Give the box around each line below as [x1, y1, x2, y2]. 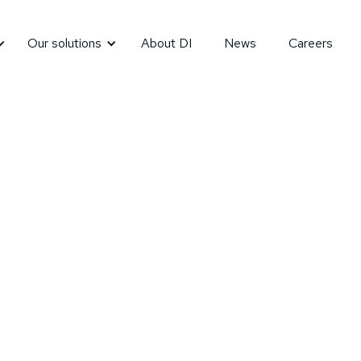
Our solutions [27, 35, 102, 52]
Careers [288, 35, 333, 52]
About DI [140, 35, 192, 52]
